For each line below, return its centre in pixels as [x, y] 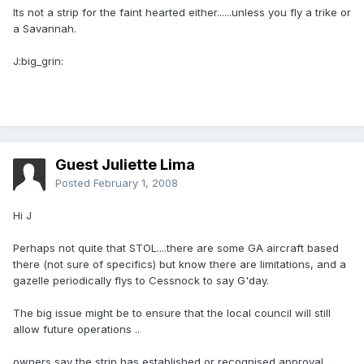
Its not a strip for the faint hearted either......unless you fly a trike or [182, 13]
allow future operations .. [76, 329]
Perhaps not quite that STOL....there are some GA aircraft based [176, 248]
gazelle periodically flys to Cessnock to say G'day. [141, 281]
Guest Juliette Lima [125, 165]
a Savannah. [45, 29]
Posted [74, 183]
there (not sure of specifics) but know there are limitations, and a [180, 264]
